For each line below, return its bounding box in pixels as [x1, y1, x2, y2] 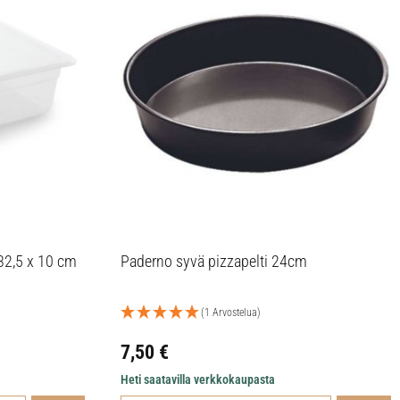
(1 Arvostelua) [201, 305, 262, 319]
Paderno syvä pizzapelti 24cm [121, 251, 308, 271]
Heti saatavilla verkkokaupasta [121, 371, 276, 387]
